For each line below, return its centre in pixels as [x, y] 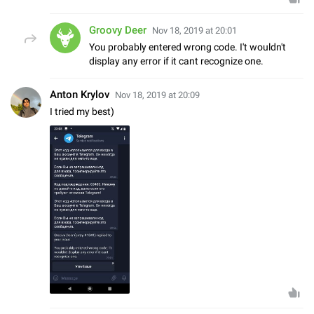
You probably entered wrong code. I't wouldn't [187, 47]
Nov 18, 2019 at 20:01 [194, 31]
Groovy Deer [118, 30]
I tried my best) [82, 112]
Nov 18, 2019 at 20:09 [157, 95]
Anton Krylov [80, 95]
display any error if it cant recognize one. [176, 61]
